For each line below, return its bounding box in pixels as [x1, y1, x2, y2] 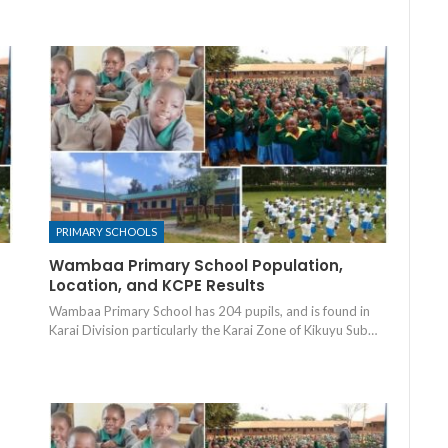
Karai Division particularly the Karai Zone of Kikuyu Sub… [48, 322, 377, 339]
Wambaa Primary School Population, [48, 255, 343, 277]
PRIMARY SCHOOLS [55, 225, 157, 239]
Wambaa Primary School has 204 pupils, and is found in [48, 303, 370, 320]
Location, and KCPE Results [48, 275, 265, 297]
